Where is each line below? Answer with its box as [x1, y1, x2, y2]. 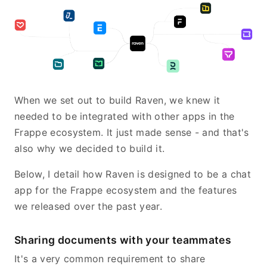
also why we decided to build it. [14, 142, 165, 154]
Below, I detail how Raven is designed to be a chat [14, 167, 252, 180]
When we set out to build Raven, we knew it [14, 94, 221, 106]
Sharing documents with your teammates [14, 233, 231, 246]
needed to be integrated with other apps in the [14, 110, 235, 122]
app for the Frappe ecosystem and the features [14, 184, 237, 196]
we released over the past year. [14, 200, 162, 212]
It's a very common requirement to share [14, 252, 206, 265]
